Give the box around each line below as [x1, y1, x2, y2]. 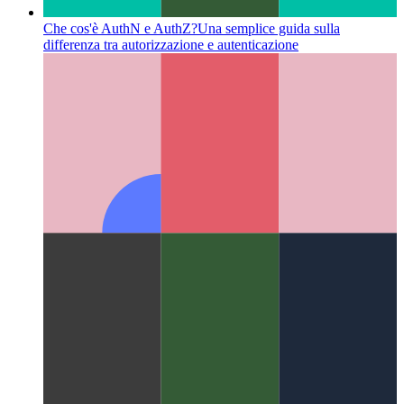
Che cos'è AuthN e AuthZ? [43, 201, 197, 217]
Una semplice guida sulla [197, 201, 340, 217]
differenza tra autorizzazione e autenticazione [43, 217, 298, 234]
